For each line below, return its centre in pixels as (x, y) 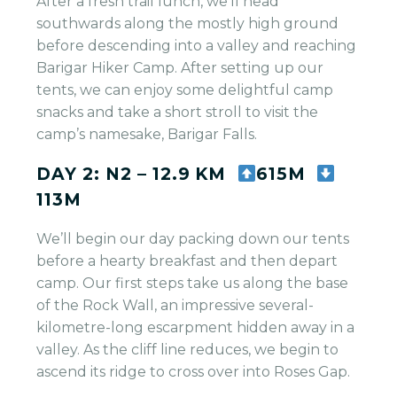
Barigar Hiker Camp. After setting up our (180, 68)
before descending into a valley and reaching (197, 46)
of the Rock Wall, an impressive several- (175, 306)
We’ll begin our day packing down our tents (193, 239)
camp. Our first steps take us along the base (193, 284)
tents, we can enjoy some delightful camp (185, 90)
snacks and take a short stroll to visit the (178, 113)
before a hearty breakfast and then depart (187, 261)
